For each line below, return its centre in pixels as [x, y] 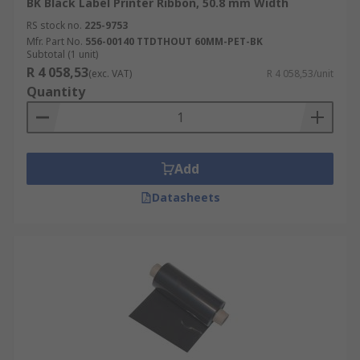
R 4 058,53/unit [300, 74]
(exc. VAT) [110, 74]
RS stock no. [54, 25]
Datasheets [186, 197]
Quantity [56, 92]
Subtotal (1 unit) [62, 54]
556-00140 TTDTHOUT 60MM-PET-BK [174, 41]
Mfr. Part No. [55, 41]
